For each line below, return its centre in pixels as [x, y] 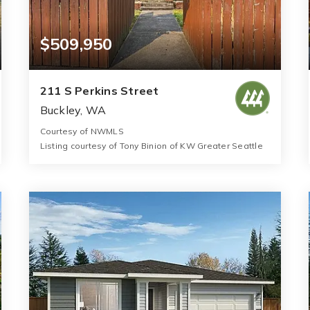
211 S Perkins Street [99, 91]
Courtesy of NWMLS [82, 131]
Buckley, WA [73, 110]
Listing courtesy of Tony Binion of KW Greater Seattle [151, 146]
